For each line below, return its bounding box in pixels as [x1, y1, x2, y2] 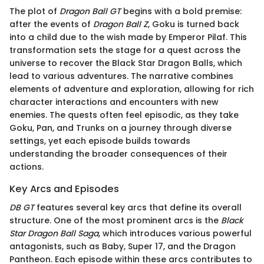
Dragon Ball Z [93, 18, 148, 31]
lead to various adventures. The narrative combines [9, 70, 233, 82]
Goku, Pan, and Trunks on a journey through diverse [9, 122, 232, 134]
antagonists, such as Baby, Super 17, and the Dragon [9, 240, 236, 253]
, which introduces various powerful [98, 227, 252, 240]
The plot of [9, 5, 60, 18]
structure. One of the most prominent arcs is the [9, 214, 221, 227]
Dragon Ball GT [60, 5, 121, 18]
